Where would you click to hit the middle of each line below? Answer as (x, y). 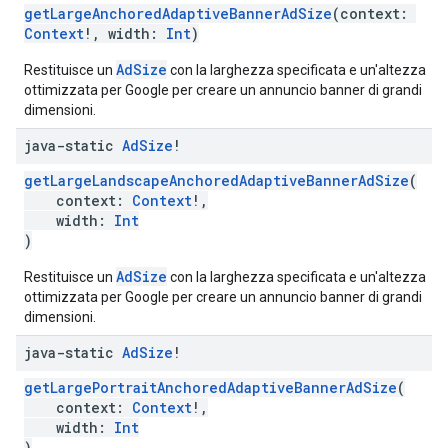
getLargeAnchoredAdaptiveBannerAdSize (178, 13)
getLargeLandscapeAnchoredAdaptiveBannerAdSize (216, 180)
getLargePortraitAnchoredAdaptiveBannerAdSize (210, 387)
